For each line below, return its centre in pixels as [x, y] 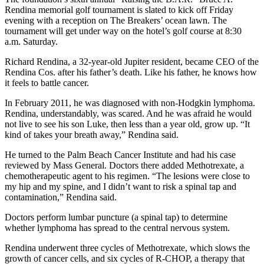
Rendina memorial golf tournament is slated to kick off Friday [119, 9]
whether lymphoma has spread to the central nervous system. [117, 227]
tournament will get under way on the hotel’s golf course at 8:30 [123, 31]
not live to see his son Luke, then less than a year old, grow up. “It [127, 124]
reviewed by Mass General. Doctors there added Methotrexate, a [124, 165]
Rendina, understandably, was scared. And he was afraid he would [128, 113]
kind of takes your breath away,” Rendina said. [92, 134]
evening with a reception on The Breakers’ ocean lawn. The [116, 20]
